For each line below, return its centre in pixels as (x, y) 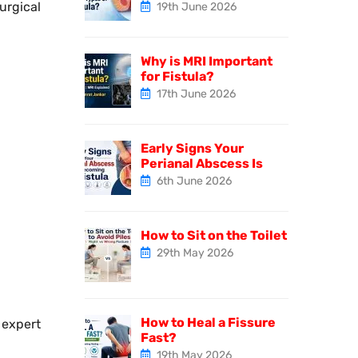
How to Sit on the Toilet (214, 235)
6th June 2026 (193, 181)
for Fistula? (177, 76)
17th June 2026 (195, 93)
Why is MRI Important (207, 61)
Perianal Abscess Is (202, 163)
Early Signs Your (192, 148)
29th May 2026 (194, 253)
